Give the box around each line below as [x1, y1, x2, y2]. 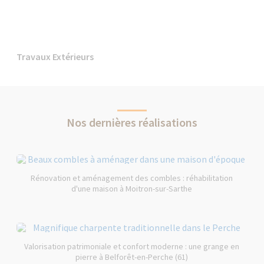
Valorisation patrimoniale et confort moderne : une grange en [24, 241, 240, 252]
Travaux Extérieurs [16, 51, 94, 63]
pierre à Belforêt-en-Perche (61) [75, 252, 189, 263]
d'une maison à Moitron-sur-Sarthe [71, 183, 193, 194]
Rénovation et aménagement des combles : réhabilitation [31, 173, 233, 184]
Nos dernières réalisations [66, 115, 197, 130]
